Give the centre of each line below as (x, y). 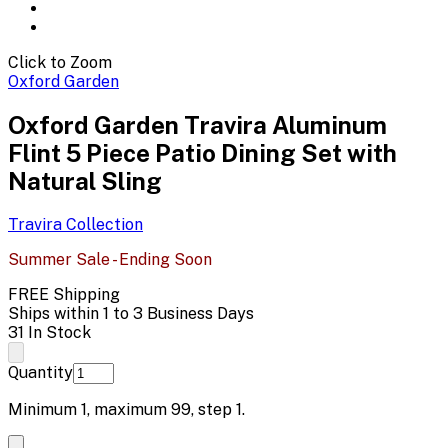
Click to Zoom (60, 62)
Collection (102, 224)
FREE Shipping (64, 294)
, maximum (129, 409)
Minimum (44, 409)
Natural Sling (85, 180)
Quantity (40, 372)
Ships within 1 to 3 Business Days (131, 313)
